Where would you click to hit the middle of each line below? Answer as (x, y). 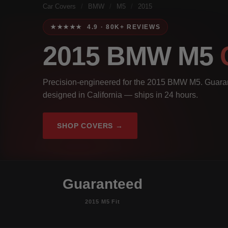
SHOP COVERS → (90, 125)
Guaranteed (103, 184)
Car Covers (59, 6)
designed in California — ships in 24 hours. (120, 95)
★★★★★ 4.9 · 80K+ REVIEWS (106, 27)
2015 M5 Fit (103, 201)
